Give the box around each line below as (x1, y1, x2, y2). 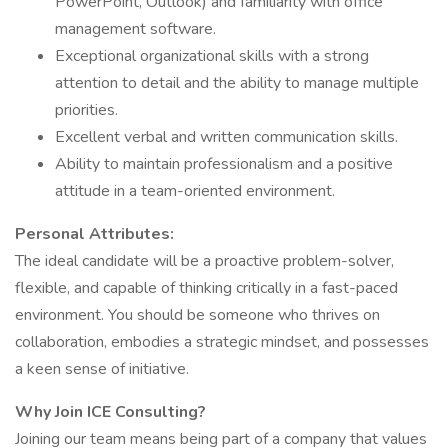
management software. (55, 18, 216, 40)
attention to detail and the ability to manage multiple (55, 72, 419, 94)
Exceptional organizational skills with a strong (55, 45, 369, 67)
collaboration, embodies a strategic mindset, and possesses (15, 331, 429, 353)
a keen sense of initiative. (15, 358, 189, 380)
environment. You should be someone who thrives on (15, 304, 380, 326)
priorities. (55, 99, 118, 121)
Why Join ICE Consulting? (15, 401, 206, 423)
